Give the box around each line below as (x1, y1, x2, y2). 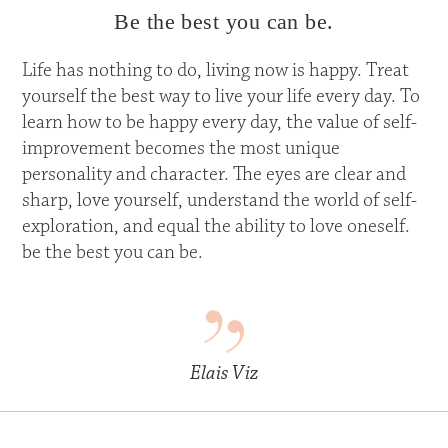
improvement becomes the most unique (22, 136, 341, 162)
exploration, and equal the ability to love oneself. (22, 214, 411, 240)
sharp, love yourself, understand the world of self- (22, 188, 418, 214)
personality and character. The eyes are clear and (22, 162, 407, 188)
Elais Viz (189, 360, 259, 386)
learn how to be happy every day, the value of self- (22, 110, 418, 136)
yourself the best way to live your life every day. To (22, 84, 421, 110)
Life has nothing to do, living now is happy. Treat (22, 58, 410, 84)
